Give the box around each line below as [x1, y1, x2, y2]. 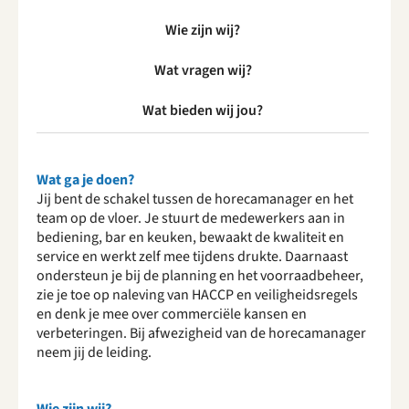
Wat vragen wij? [153, 60, 252, 80]
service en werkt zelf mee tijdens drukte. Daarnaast [37, 246, 348, 267]
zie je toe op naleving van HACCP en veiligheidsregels [37, 285, 358, 305]
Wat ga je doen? [37, 170, 134, 190]
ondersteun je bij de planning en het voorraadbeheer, [37, 266, 363, 286]
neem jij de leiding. [37, 342, 152, 362]
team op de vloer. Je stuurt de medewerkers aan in [37, 208, 345, 228]
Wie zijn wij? [165, 20, 240, 40]
